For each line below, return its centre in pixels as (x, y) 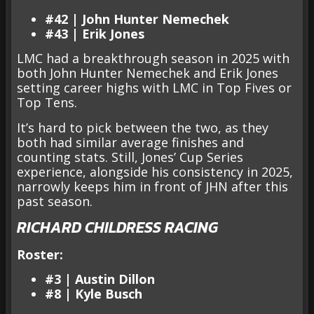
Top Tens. (47, 103)
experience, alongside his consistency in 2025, (155, 171)
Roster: (40, 255)
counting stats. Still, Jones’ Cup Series (130, 157)
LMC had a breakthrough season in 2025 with (153, 59)
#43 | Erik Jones (95, 33)
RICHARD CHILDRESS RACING (117, 228)
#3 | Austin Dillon (100, 279)
